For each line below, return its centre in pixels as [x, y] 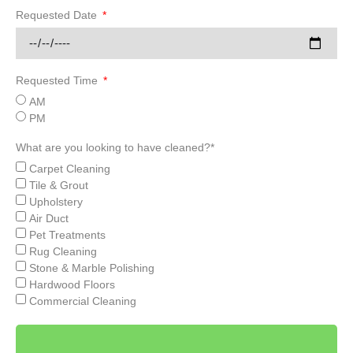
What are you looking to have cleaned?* [115, 147]
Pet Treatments [67, 234]
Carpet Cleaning [70, 168]
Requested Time [58, 80]
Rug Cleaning [63, 251]
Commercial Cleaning [83, 301]
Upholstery [56, 201]
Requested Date [58, 15]
